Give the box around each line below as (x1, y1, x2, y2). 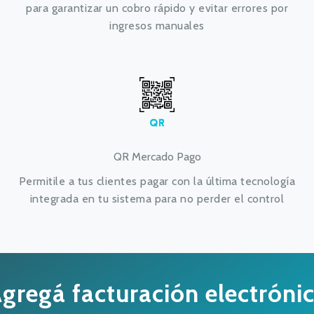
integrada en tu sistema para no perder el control (29, 192, 285, 205)
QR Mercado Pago (113, 150, 201, 163)
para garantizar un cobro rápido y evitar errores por (26, 1, 288, 15)
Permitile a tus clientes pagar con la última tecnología (18, 175, 296, 188)
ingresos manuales (109, 19, 205, 32)
